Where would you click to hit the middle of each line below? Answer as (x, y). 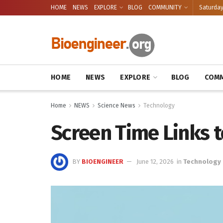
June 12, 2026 (155, 161)
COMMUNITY (165, 7)
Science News (116, 106)
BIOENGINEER (103, 161)
